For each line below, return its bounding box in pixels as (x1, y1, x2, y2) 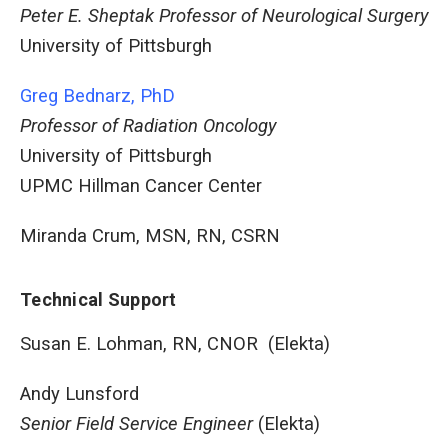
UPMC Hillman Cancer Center (20, 175, 262, 198)
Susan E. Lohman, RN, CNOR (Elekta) (20, 333, 330, 356)
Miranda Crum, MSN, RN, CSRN (20, 225, 280, 248)
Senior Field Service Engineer (20, 413, 253, 436)
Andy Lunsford (20, 383, 139, 406)
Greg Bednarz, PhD (20, 85, 175, 108)
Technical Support (20, 289, 177, 311)
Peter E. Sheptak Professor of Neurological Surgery (20, 5, 428, 28)
